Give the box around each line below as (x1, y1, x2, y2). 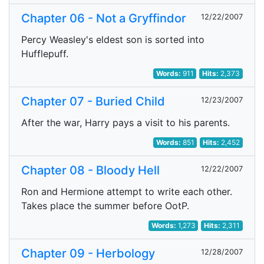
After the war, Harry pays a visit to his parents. (21, 117, 230, 128)
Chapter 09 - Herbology (21, 246, 155, 260)
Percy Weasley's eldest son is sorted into (21, 34, 204, 45)
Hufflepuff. (21, 48, 68, 60)
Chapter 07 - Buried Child (21, 94, 165, 108)
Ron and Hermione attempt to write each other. (21, 186, 232, 197)
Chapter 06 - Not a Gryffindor (21, 11, 186, 25)
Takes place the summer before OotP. (21, 200, 189, 212)
